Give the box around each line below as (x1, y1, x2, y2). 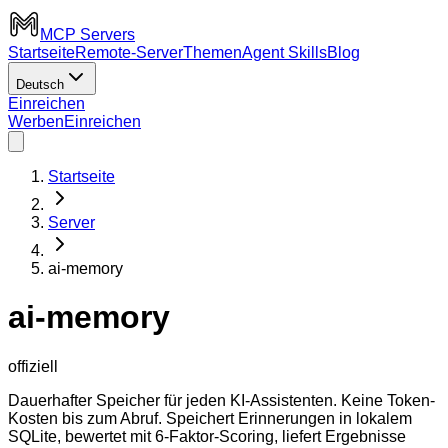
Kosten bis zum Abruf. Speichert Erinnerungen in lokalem (8, 409, 412, 427)
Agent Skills (242, 44, 327, 61)
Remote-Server (75, 44, 183, 61)
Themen (183, 44, 242, 61)
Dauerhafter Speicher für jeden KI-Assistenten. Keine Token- (8, 391, 435, 409)
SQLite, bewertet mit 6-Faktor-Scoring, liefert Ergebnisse (8, 427, 406, 445)
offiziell (8, 357, 58, 375)
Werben (8, 113, 64, 130)
